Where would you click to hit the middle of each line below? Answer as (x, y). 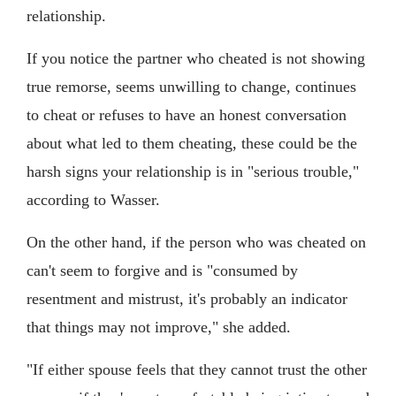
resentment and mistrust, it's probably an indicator (187, 299)
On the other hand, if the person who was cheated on (196, 243)
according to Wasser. (93, 200)
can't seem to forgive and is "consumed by (162, 271)
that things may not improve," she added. (159, 327)
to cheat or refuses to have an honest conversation (187, 115)
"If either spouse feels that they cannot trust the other (197, 370)
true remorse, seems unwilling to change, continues (191, 87)
